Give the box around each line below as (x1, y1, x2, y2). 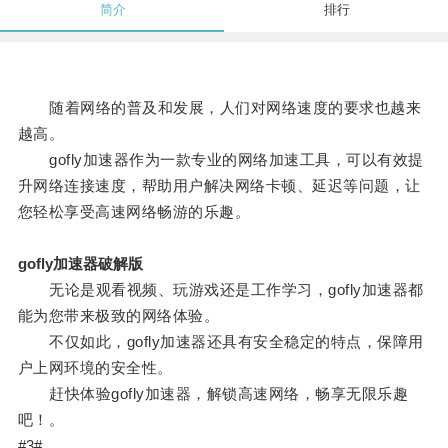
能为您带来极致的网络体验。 (17, 307, 220, 325)
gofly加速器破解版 (17, 255, 143, 273)
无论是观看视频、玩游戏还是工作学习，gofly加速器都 (17, 281, 424, 299)
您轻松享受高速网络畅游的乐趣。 (17, 203, 251, 221)
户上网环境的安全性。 (17, 359, 173, 377)
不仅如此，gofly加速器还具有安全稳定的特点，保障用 (17, 333, 424, 351)
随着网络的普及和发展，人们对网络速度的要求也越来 (17, 99, 422, 117)
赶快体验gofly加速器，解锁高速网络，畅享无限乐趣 (17, 385, 409, 403)
